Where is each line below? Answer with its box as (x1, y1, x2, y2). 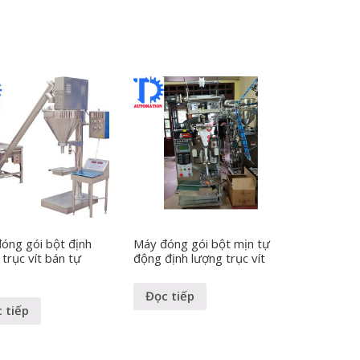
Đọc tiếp (145, 288, 195, 305)
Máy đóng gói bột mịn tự (133, 235, 271, 252)
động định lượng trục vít (133, 249, 266, 266)
